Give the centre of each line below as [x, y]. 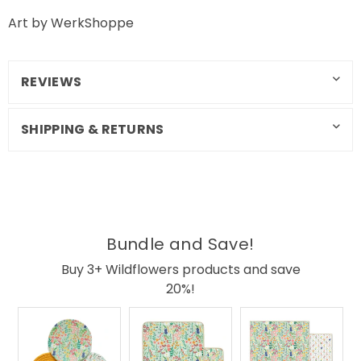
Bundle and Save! [180, 245]
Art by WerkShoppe [71, 23]
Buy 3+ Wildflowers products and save [180, 270]
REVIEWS [52, 82]
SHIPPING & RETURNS [93, 130]
